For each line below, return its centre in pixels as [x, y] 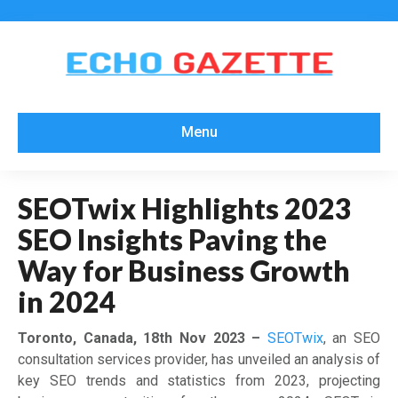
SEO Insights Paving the [172, 239]
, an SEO [351, 338]
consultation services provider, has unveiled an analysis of [199, 359]
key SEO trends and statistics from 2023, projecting [199, 380]
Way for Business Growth [184, 270]
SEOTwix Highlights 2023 [185, 208]
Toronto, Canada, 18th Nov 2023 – [143, 338]
